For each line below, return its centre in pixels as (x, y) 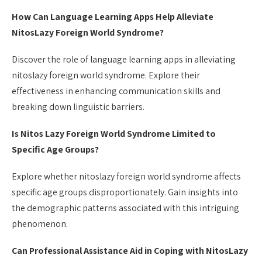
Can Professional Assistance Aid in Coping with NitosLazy (130, 251)
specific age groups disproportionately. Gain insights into (125, 192)
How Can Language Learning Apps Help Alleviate (113, 16)
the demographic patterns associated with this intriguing (125, 208)
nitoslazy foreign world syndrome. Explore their (106, 75)
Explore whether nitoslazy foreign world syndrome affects (126, 176)
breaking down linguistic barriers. (78, 106)
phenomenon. (40, 224)
